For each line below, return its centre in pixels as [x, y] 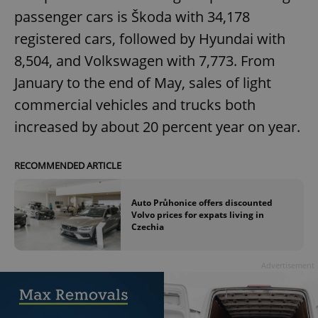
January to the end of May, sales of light [143, 83]
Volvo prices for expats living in [198, 215]
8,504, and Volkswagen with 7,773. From [145, 61]
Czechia [148, 227]
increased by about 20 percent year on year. [157, 127]
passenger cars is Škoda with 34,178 [132, 17]
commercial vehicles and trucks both [135, 105]
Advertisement [288, 265]
